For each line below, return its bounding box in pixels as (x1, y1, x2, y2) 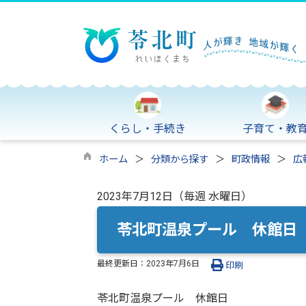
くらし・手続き (109, 122, 186, 135)
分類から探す (151, 154, 208, 165)
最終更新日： (97, 258, 146, 268)
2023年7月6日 (146, 258, 199, 268)
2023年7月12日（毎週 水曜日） (97, 190, 252, 203)
